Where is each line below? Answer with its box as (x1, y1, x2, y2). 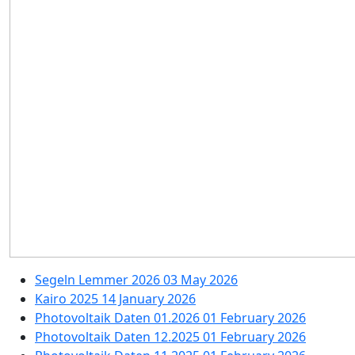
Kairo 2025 (35, 290, 101, 308)
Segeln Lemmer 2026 (35, 271, 163, 289)
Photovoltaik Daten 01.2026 (35, 309, 203, 327)
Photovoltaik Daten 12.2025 (35, 328, 203, 346)
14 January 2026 (101, 290, 196, 308)
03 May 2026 (163, 271, 238, 289)
